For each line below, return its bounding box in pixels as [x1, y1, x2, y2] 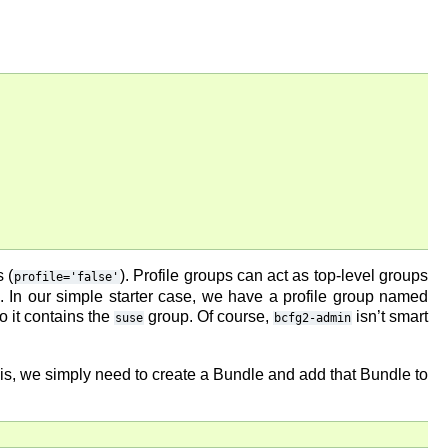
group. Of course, [143, 308, 273, 325]
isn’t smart [351, 308, 429, 325]
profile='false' [14, 270, 120, 284]
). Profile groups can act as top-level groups [120, 267, 429, 284]
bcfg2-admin [273, 311, 351, 325]
